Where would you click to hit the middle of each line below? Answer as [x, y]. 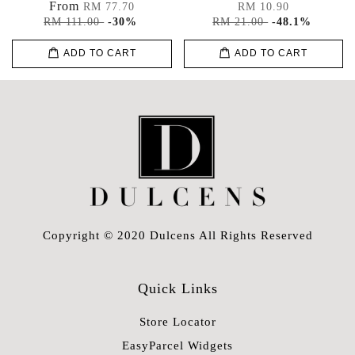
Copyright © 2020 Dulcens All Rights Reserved [177, 235]
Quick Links [177, 289]
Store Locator [177, 322]
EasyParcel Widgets [177, 345]
